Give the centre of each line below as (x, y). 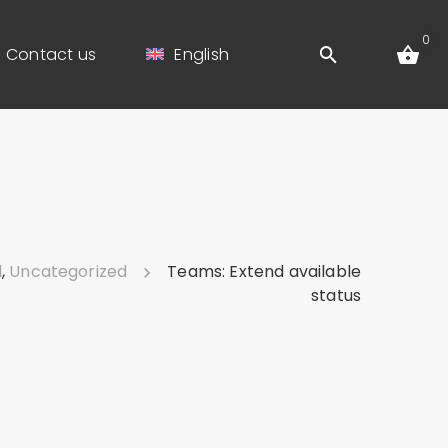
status (336, 296)
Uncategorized (68, 272)
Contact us (51, 54)
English (201, 54)
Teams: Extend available (264, 272)
